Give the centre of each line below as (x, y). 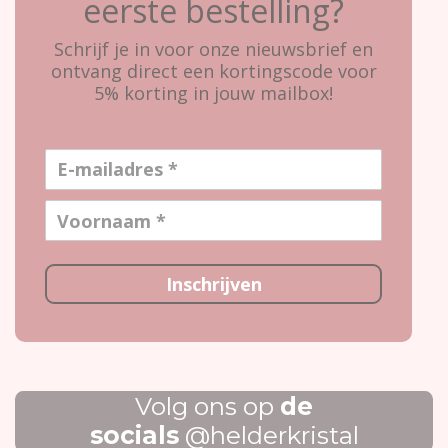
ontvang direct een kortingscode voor (213, 70)
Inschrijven (213, 284)
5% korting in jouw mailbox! (214, 92)
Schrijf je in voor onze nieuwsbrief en (214, 48)
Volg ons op (207, 406)
